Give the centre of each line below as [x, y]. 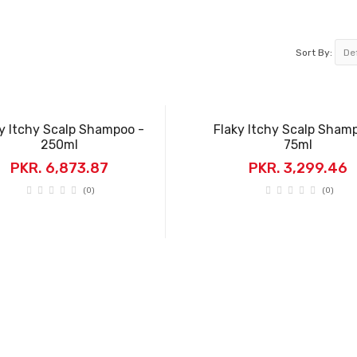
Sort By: [314, 52]
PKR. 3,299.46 [298, 168]
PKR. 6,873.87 [59, 168]
